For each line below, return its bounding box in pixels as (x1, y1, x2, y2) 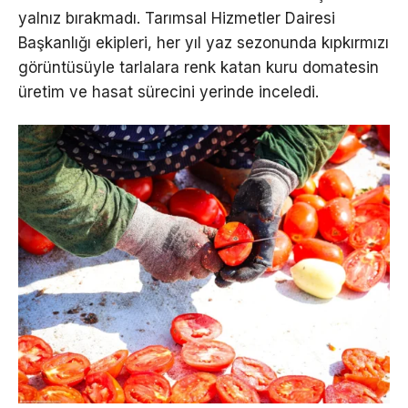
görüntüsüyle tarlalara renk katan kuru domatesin (18, 58, 379, 77)
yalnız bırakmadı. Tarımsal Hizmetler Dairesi (18, 9, 335, 28)
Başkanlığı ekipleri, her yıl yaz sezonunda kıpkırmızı (18, 34, 389, 53)
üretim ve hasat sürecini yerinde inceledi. (18, 83, 319, 102)
